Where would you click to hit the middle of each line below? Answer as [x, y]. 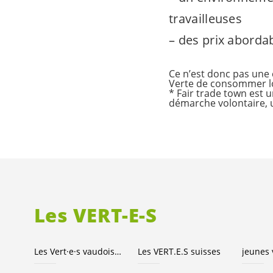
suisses [205, 252]
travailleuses [206, 18]
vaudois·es [98, 252]
